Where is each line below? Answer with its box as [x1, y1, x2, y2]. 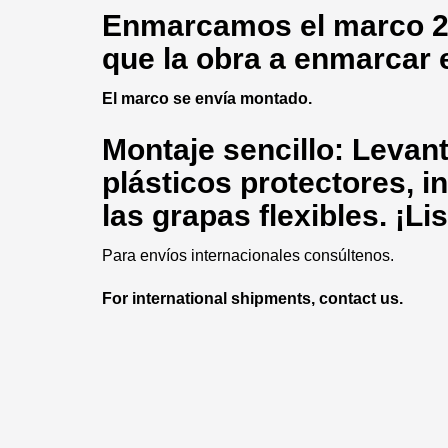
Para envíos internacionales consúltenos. [102, 247, 394, 265]
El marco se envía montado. [102, 90, 312, 108]
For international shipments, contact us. [102, 290, 403, 308]
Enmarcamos [102, 9, 292, 43]
